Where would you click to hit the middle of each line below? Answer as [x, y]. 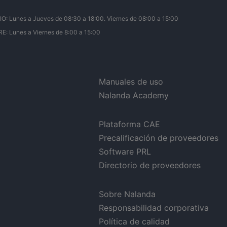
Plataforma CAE [129, 124]
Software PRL [125, 151]
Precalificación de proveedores [158, 138]
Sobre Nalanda [127, 194]
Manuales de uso [131, 81]
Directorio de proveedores [149, 165]
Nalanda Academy [134, 95]
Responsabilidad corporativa [154, 207]
